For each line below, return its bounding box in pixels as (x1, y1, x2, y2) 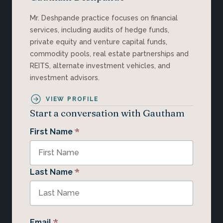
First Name (30, 126, 73, 136)
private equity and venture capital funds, (30, 38, 167, 46)
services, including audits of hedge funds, (30, 26, 169, 34)
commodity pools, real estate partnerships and (30, 50, 189, 58)
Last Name (30, 167, 73, 177)
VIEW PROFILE (46, 96, 99, 103)
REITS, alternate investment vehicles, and (30, 62, 170, 70)
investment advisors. (30, 74, 100, 82)
